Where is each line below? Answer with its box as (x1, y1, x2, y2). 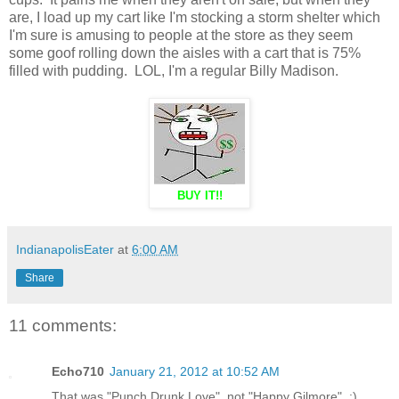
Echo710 (52, 364, 104, 379)
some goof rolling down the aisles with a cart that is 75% (9, 45, 361, 61)
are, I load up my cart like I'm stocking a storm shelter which (9, 9, 380, 25)
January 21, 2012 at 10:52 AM (110, 364, 280, 379)
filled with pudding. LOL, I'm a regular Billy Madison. (9, 62, 338, 78)
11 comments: (9, 315, 117, 335)
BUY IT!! (176, 189, 223, 202)
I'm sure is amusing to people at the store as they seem (9, 27, 353, 43)
